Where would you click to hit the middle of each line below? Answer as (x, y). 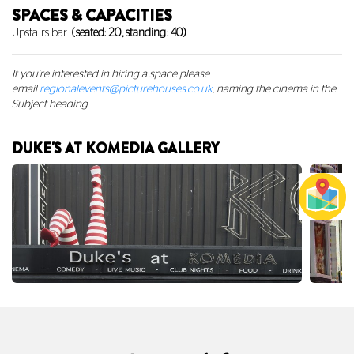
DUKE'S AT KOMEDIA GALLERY (115, 149)
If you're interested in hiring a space (96, 74)
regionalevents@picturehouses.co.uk (126, 89)
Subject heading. (51, 104)
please (194, 74)
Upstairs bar (40, 33)
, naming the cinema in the (274, 89)
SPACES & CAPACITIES (92, 15)
